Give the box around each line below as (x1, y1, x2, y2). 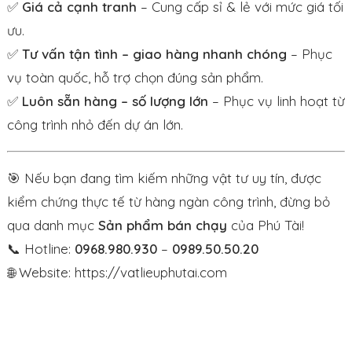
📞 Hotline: (7, 240, 75, 257)
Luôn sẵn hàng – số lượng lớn (22, 92, 208, 109)
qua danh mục (7, 216, 98, 233)
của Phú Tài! (227, 216, 304, 233)
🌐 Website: (7, 263, 75, 280)
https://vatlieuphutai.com (75, 263, 227, 280)
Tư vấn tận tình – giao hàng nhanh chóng (22, 45, 287, 62)
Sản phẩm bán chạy (98, 216, 227, 233)
